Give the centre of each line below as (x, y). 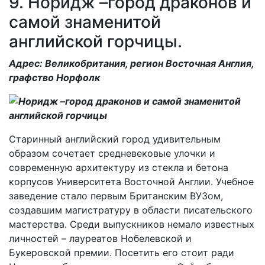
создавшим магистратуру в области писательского (131, 210)
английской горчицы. (96, 42)
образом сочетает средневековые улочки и (112, 153)
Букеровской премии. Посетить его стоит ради (122, 253)
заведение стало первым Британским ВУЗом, (116, 196)
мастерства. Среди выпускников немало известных (132, 224)
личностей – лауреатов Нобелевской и (100, 239)
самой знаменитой (85, 22)
